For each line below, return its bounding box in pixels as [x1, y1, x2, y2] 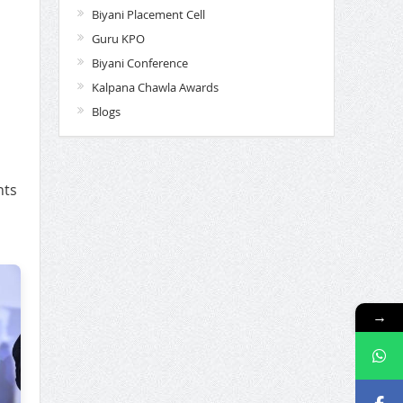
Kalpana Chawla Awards [91, 78, 219, 95]
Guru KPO [91, 30, 145, 47]
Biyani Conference [91, 54, 188, 71]
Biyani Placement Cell [91, 5, 205, 22]
